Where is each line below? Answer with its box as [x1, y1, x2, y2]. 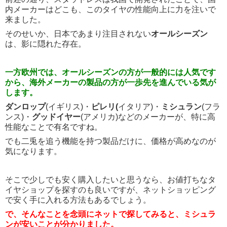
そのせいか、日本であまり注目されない [5, 29, 151, 38]
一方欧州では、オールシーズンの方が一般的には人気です [5, 67, 216, 77]
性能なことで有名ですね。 [5, 122, 102, 131]
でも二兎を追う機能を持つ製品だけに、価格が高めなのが [5, 136, 216, 145]
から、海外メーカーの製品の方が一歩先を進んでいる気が [5, 78, 216, 87]
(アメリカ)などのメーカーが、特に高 [81, 112, 215, 121]
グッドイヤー [32, 112, 81, 121]
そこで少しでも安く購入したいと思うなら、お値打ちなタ [5, 175, 216, 184]
